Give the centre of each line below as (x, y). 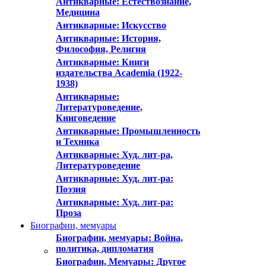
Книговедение (86, 118)
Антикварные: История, (108, 38)
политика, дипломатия (105, 248)
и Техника (77, 142)
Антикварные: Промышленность (128, 131)
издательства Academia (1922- (119, 73)
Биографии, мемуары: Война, (119, 238)
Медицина (78, 12)
